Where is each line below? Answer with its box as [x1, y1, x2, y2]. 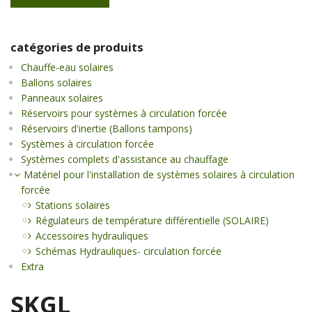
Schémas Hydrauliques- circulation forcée [36, 244, 222, 258]
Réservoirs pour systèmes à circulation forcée [21, 106, 228, 120]
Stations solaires [36, 198, 111, 212]
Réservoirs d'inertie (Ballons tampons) [21, 121, 193, 135]
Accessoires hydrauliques [36, 228, 149, 242]
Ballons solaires [21, 75, 93, 89]
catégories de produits [10, 38, 143, 55]
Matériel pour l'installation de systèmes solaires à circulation [24, 167, 295, 181]
